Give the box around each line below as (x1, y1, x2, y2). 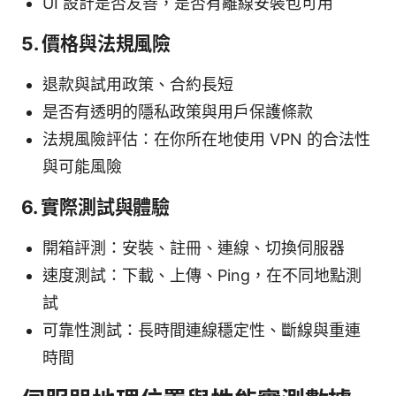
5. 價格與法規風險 (21, 32, 171, 55)
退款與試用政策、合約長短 (42, 74, 233, 94)
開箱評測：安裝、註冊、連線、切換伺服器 (42, 238, 345, 257)
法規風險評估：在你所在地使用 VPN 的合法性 (42, 129, 370, 148)
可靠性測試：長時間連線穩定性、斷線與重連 (42, 320, 361, 339)
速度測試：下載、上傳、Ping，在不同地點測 (42, 265, 362, 285)
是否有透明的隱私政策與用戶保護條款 (42, 102, 313, 121)
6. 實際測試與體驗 (21, 195, 170, 218)
